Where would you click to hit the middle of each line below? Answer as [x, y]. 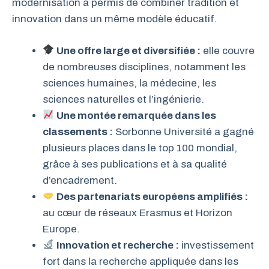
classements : [78, 131]
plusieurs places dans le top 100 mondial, [140, 148]
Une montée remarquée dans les [137, 115]
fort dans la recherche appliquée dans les [141, 261]
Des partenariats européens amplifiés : [153, 196]
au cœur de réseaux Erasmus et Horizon [138, 213]
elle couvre [228, 50]
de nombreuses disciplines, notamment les [144, 67]
